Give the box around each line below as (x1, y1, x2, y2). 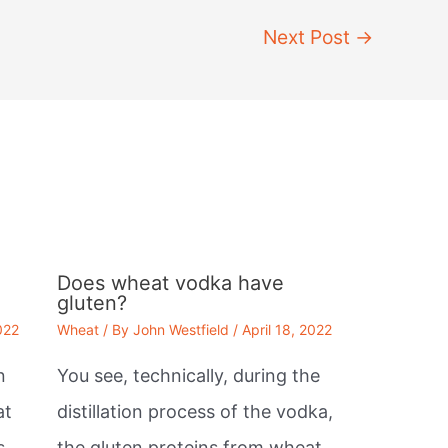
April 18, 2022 (241, 320, 332, 338)
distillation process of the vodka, (56, 400, 333, 422)
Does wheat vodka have (56, 270, 284, 295)
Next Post (263, 24, 356, 49)
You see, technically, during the (56, 364, 320, 386)
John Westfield (132, 320, 229, 338)
